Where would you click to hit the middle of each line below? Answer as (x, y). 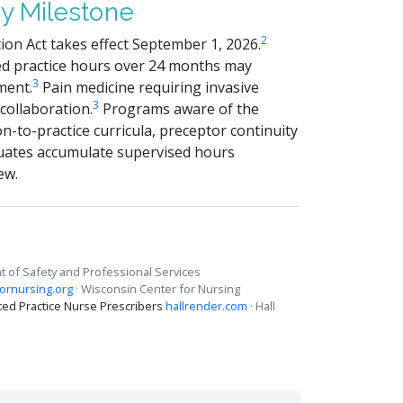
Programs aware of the (179, 108)
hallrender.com (206, 305)
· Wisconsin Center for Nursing (158, 288)
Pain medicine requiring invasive (149, 87)
